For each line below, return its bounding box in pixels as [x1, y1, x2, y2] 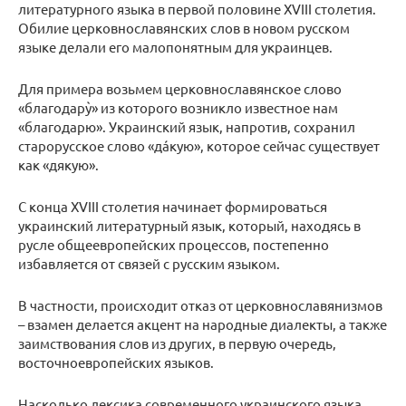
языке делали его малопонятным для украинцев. [18, 38, 333, 56]
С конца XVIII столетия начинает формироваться [18, 198, 327, 216]
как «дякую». [18, 156, 99, 174]
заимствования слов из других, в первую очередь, [18, 334, 336, 353]
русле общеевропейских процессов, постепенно [18, 236, 329, 254]
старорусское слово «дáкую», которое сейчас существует [18, 137, 380, 155]
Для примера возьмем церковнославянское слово [18, 80, 342, 98]
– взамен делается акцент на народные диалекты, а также [18, 315, 387, 333]
